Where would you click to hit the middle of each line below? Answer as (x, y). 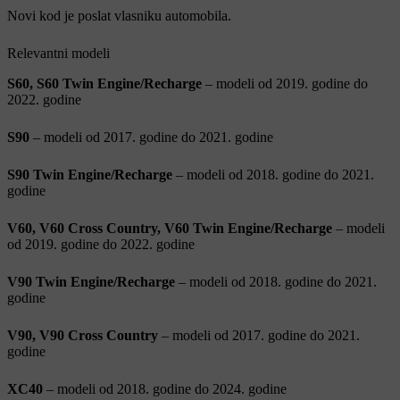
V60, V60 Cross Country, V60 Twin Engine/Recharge (170, 228)
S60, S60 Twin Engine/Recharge (104, 83)
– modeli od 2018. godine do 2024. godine (165, 388)
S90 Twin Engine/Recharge (90, 174)
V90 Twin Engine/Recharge (91, 281)
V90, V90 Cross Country (83, 335)
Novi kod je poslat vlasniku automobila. (119, 15)
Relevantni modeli (58, 53)
